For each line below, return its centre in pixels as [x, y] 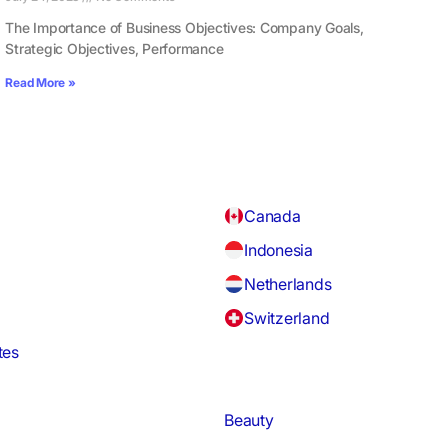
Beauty [249, 420]
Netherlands [288, 284]
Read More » [40, 83]
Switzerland [287, 318]
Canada [272, 216]
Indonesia [278, 250]
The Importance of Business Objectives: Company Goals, [184, 28]
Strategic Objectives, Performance [114, 49]
